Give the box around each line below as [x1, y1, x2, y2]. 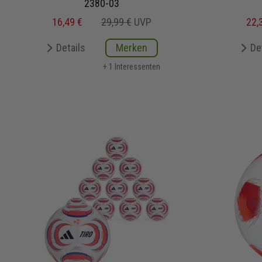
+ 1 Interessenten [103, 62, 160, 72]
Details [56, 42, 85, 54]
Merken [116, 42, 147, 54]
